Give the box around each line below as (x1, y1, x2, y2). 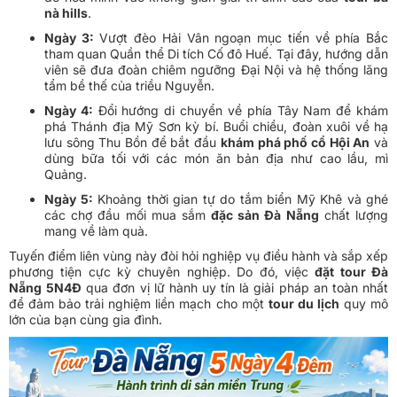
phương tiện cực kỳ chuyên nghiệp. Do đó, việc (9, 264, 315, 280)
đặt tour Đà (315, 264, 389, 280)
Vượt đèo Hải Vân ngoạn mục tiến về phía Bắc (93, 30, 389, 46)
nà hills (44, 5, 88, 21)
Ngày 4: (44, 103, 93, 119)
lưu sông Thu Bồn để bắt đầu (44, 135, 221, 151)
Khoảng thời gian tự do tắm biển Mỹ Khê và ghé (92, 191, 388, 207)
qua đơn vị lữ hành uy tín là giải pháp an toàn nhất (82, 280, 389, 296)
